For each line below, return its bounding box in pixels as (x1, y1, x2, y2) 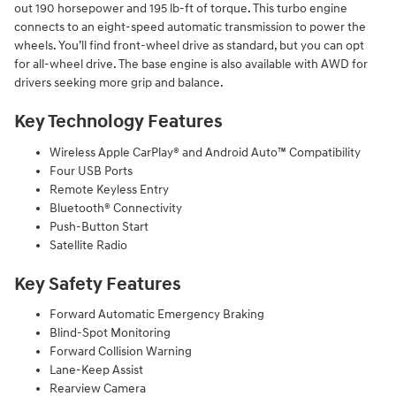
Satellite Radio (49, 237, 127, 253)
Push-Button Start (49, 218, 148, 234)
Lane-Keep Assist (49, 362, 143, 378)
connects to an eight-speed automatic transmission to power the (14, 19, 366, 35)
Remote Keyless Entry (49, 181, 169, 197)
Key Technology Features (14, 110, 223, 134)
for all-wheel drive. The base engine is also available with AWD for (14, 57, 368, 72)
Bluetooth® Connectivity (49, 200, 182, 216)
